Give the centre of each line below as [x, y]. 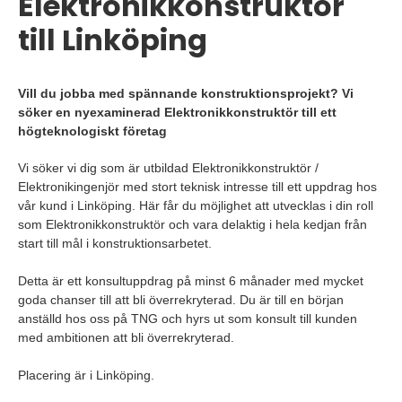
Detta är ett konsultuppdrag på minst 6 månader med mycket [191, 281]
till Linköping [113, 40]
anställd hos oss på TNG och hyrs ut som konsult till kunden [188, 319]
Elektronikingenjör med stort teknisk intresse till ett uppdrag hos [197, 187]
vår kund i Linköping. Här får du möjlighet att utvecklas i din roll [196, 205]
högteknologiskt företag [92, 131]
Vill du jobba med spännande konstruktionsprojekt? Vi [186, 93]
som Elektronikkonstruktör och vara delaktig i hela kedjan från [192, 224]
